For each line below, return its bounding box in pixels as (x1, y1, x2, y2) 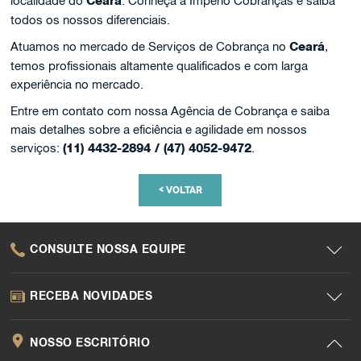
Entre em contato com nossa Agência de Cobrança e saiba (10, 104, 330, 118)
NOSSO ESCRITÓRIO (30, 335, 151, 349)
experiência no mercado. (10, 77, 144, 91)
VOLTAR (163, 185, 202, 196)
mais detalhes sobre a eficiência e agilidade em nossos (10, 122, 308, 136)
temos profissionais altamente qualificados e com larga (10, 59, 309, 73)
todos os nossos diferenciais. (10, 13, 171, 27)
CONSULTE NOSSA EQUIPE (30, 242, 186, 255)
